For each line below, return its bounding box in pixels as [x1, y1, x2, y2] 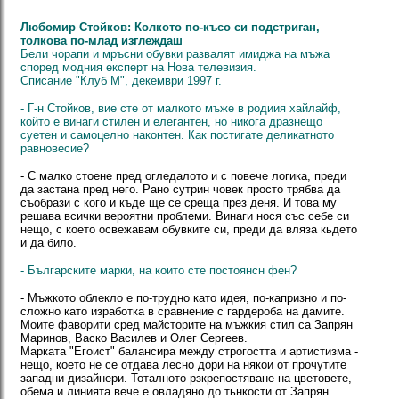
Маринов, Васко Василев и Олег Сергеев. [20, 331, 248, 345]
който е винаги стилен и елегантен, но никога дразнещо [20, 115, 322, 128]
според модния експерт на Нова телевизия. [20, 61, 256, 74]
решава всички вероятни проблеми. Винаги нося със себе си [20, 209, 349, 223]
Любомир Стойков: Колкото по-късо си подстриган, [20, 20, 320, 34]
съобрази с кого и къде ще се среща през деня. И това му [20, 196, 337, 209]
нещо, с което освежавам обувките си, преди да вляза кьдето [20, 223, 357, 236]
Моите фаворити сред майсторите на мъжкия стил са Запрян [20, 318, 353, 331]
